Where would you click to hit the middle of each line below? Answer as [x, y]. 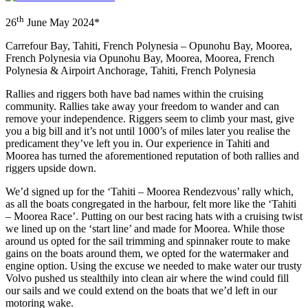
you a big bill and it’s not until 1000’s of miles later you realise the [148, 131]
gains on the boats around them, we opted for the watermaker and [147, 254]
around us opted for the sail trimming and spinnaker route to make [148, 241]
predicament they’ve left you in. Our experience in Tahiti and [137, 144]
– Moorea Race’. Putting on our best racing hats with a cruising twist [154, 217]
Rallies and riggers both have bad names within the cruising [134, 94]
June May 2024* [62, 23]
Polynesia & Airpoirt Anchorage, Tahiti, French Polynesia [131, 71]
